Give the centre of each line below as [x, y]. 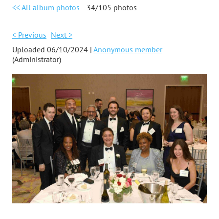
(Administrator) [37, 59]
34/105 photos [112, 7]
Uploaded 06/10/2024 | [52, 49]
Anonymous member [128, 49]
